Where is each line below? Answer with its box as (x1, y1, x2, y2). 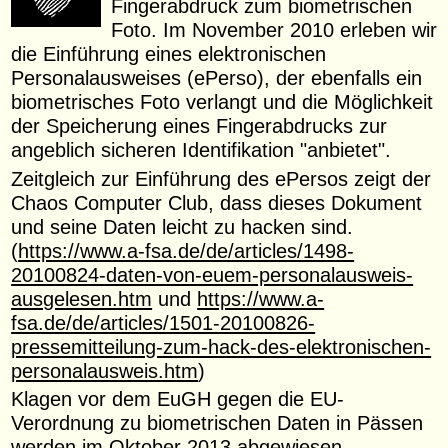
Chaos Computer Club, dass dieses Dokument (11, 190, 423, 214)
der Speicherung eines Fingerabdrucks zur (11, 114, 388, 138)
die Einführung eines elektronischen (11, 42, 327, 66)
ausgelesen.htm (11, 286, 153, 310)
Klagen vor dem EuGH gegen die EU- (11, 386, 345, 410)
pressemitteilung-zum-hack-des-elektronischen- (11, 334, 432, 358)
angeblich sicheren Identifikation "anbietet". (11, 138, 392, 162)
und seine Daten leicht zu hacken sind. (11, 214, 354, 238)
